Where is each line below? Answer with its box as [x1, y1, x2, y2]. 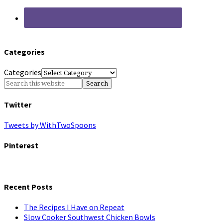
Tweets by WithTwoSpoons [4, 119, 96, 130]
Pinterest [4, 140, 38, 151]
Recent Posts [4, 181, 53, 192]
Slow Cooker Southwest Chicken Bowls [24, 212, 155, 222]
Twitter [4, 99, 31, 110]
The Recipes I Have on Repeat [24, 202, 124, 212]
